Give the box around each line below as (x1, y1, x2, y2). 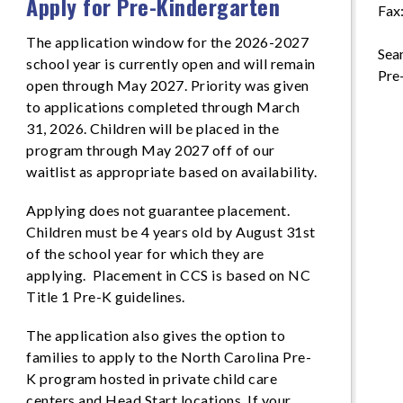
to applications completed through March (26, 98, 300, 115)
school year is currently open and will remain (26, 55, 316, 72)
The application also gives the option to (26, 327, 286, 344)
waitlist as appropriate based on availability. (26, 163, 318, 180)
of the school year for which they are (26, 245, 264, 262)
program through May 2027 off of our (26, 141, 275, 158)
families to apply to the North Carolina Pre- (26, 348, 312, 365)
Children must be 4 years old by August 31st (26, 223, 316, 240)
